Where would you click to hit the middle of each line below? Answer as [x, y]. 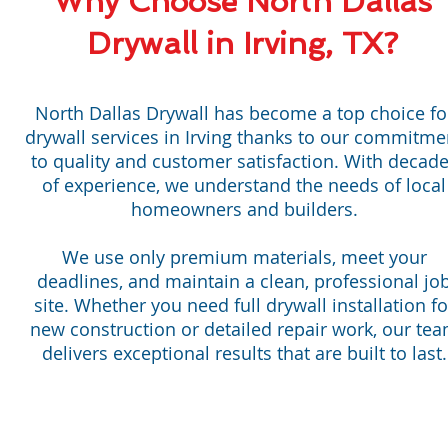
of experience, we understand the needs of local [244, 185]
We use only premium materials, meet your [244, 257]
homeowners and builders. [244, 209]
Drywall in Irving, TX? [242, 43]
